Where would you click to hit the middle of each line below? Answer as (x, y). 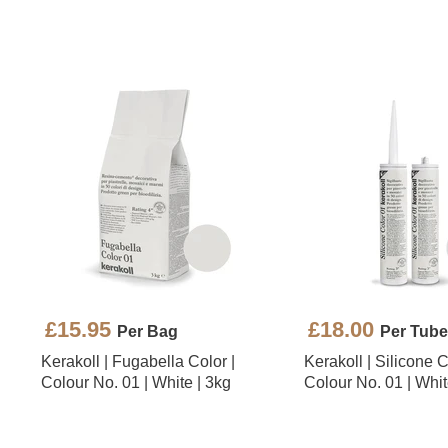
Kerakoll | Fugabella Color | (138, 361)
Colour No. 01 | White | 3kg (136, 382)
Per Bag (147, 331)
